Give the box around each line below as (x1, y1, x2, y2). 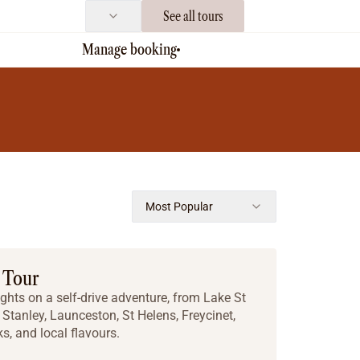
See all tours (162, 8, 223, 24)
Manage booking (82, 41, 177, 59)
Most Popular (145, 200, 213, 213)
